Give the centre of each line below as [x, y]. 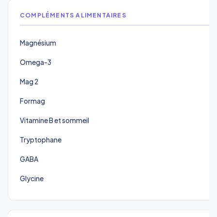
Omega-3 [36, 62]
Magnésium [38, 43]
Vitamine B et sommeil [54, 120]
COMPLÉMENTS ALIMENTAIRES [73, 15]
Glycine [32, 178]
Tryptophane [41, 139]
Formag [32, 101]
